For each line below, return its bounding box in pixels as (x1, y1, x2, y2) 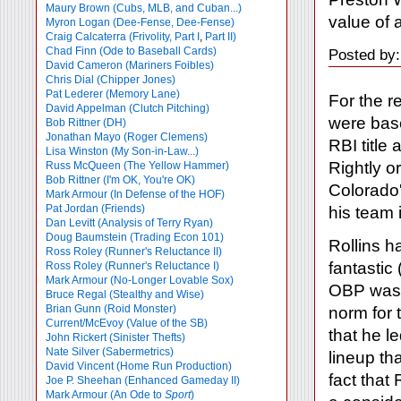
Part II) (205, 30, 236, 43)
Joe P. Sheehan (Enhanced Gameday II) (46, 374, 240, 387)
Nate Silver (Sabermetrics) (46, 346, 174, 358)
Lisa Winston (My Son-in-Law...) (46, 145, 199, 158)
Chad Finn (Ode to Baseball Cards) (46, 45, 217, 57)
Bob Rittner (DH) (46, 116, 126, 129)
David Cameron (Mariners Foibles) (46, 59, 214, 72)
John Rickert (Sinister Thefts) (46, 331, 185, 344)
